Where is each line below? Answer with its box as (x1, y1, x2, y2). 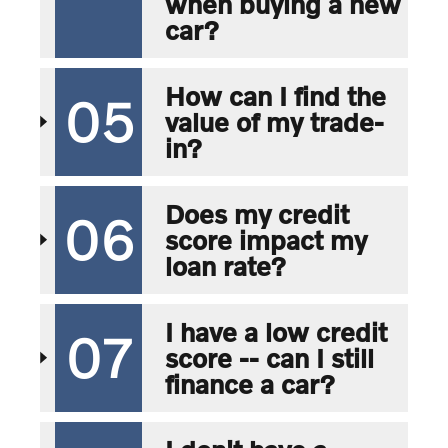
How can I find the (164, 80, 386, 111)
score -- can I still (164, 342, 374, 373)
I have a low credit (164, 316, 387, 347)
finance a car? (164, 368, 335, 399)
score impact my (164, 224, 367, 255)
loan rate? (164, 250, 286, 281)
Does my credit (164, 198, 349, 229)
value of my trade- (164, 106, 384, 137)
